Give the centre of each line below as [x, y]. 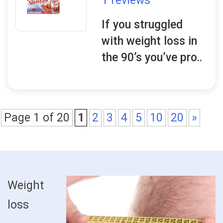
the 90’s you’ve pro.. [152, 57]
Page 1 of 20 [37, 118]
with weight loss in [150, 41]
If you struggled [142, 25]
